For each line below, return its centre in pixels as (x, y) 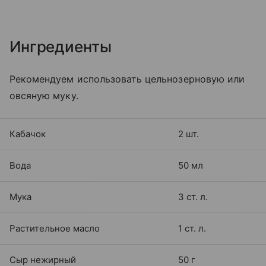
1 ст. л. (192, 228)
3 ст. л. (193, 197)
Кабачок (28, 134)
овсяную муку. (44, 95)
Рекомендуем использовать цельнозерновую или (127, 79)
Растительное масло (55, 228)
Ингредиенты (61, 46)
